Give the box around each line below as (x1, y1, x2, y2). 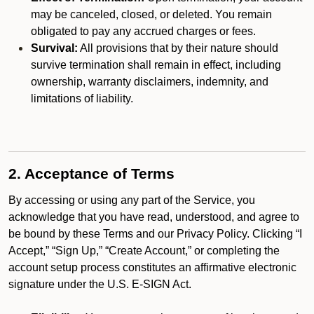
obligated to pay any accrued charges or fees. (31, 25, 256, 37)
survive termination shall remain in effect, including (31, 59, 281, 71)
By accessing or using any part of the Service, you (8, 194, 255, 206)
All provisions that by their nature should (78, 42, 278, 54)
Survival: (31, 42, 78, 54)
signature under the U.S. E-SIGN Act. (8, 278, 191, 290)
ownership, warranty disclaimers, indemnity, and (31, 76, 268, 88)
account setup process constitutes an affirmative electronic (8, 261, 296, 273)
